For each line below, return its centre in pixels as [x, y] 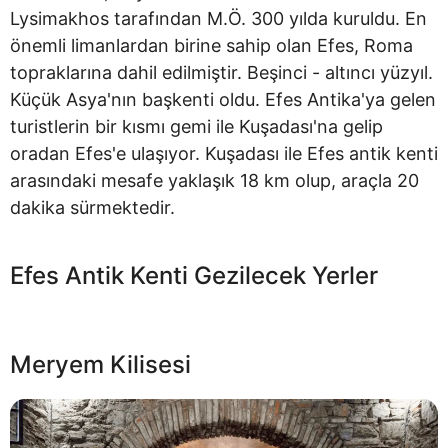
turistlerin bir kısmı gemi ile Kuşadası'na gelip [196, 126]
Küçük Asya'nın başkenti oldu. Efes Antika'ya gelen [223, 99]
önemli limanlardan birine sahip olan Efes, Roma [211, 45]
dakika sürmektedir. [92, 207]
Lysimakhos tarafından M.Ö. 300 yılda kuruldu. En [218, 18]
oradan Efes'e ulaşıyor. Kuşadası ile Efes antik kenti [224, 153]
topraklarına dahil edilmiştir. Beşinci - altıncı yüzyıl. [221, 72]
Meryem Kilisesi [100, 364]
